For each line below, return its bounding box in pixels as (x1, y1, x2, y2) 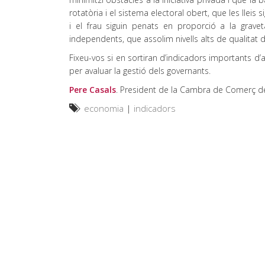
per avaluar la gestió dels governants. (69, 65, 211, 76)
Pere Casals (69, 84, 116, 95)
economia (84, 102, 124, 114)
